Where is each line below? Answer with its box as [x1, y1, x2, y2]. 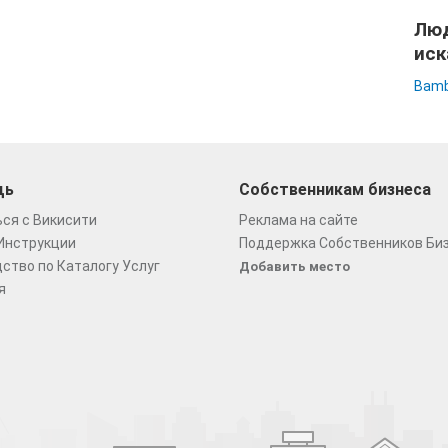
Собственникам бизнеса [239, 180, 431, 199]
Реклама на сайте [239, 212, 358, 228]
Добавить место [239, 259, 350, 274]
